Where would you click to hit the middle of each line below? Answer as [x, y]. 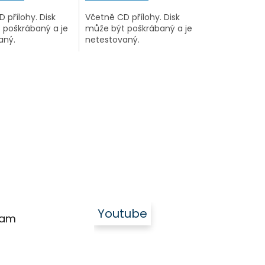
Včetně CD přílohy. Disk [133, 17]
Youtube [123, 213]
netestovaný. [113, 39]
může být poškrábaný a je [139, 28]
